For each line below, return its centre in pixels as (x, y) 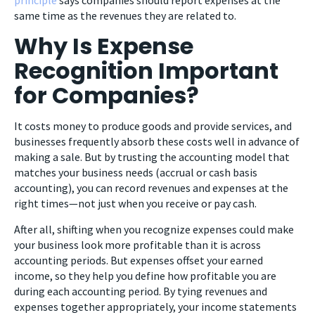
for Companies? (107, 95)
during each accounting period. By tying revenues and (141, 291)
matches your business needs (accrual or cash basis (136, 172)
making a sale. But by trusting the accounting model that (152, 156)
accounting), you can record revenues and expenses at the (151, 187)
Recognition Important (146, 70)
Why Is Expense (104, 46)
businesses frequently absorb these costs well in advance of (157, 141)
